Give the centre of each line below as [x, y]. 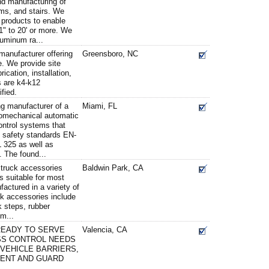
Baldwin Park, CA [113, 168]
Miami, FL [100, 106]
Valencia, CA [105, 230]
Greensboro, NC [110, 54]
